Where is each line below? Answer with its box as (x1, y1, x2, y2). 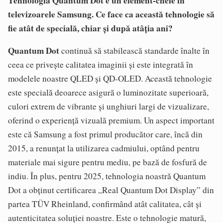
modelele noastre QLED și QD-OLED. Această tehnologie (8, 72, 212, 84)
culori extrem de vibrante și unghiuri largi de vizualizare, (8, 100, 209, 112)
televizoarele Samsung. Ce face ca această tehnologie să (8, 7, 215, 20)
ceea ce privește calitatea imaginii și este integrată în (8, 58, 193, 70)
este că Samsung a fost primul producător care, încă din (8, 128, 203, 140)
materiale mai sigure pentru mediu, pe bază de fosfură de (8, 156, 207, 168)
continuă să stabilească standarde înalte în (59, 44, 210, 56)
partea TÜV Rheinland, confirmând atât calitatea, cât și (8, 198, 202, 210)
